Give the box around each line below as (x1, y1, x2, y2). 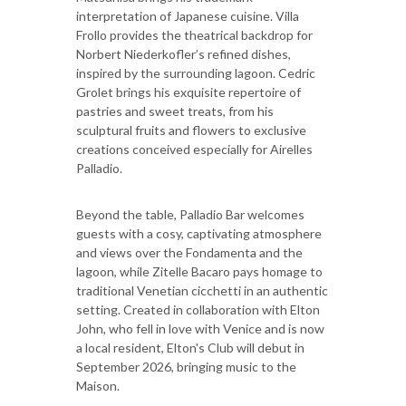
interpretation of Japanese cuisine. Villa (76, 7, 299, 24)
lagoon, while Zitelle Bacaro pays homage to (76, 263, 323, 279)
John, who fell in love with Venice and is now (76, 320, 324, 336)
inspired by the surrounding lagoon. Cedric (76, 64, 315, 81)
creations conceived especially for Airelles (76, 140, 313, 157)
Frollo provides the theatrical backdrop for (76, 26, 313, 43)
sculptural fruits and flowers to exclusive (76, 121, 306, 138)
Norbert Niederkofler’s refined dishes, (76, 45, 291, 62)
